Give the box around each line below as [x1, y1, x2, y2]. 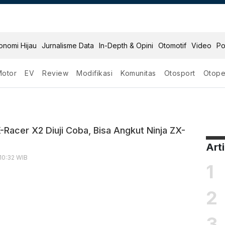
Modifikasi [76, 69, 113, 77]
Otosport [164, 69, 195, 77]
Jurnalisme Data [42, 41, 94, 50]
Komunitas [121, 69, 156, 77]
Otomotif [158, 41, 187, 50]
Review [42, 69, 69, 77]
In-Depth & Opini [99, 41, 154, 50]
